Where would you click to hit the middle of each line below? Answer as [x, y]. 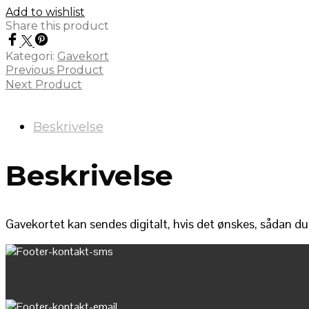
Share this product [57, 26]
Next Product [44, 84]
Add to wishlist [45, 12]
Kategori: [31, 56]
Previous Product [54, 70]
